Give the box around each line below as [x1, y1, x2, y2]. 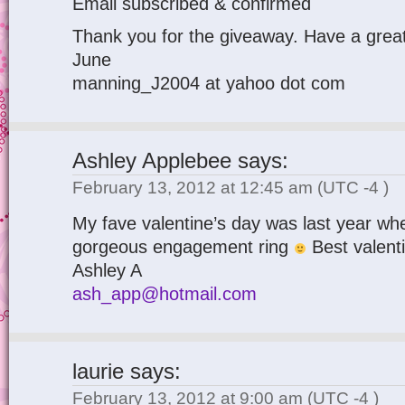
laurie [72, 360, 124, 383]
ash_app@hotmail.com [72, 284, 257, 304]
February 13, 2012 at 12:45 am [72, 178, 317, 197]
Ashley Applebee [72, 149, 231, 173]
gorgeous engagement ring [72, 237, 294, 257]
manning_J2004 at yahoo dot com [72, 73, 345, 93]
